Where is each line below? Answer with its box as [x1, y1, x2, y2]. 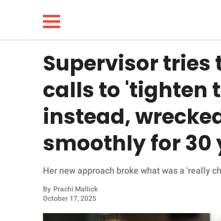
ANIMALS [17, 192, 56, 203]
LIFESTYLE [17, 92, 60, 102]
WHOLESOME [17, 142, 71, 152]
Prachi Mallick [53, 185, 98, 193]
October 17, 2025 [43, 194, 96, 202]
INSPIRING [17, 167, 60, 178]
